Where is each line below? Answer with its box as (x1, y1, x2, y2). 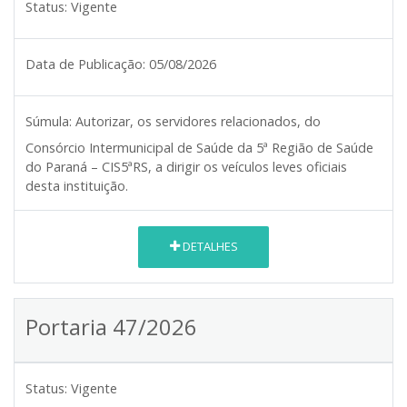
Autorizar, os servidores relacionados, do (75, 112, 321, 130)
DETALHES (179, 238, 238, 255)
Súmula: (25, 112, 72, 130)
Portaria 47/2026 (25, 311, 197, 342)
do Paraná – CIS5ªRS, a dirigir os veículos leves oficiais (25, 157, 347, 175)
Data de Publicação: (25, 55, 145, 73)
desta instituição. (25, 176, 128, 194)
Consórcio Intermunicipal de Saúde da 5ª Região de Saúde (25, 138, 373, 156)
